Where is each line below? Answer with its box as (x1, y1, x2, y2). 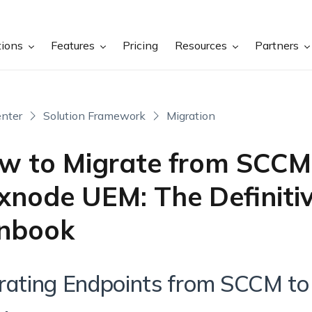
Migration (166, 109, 215, 123)
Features (51, 38, 98, 52)
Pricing (123, 38, 159, 52)
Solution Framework (42, 109, 146, 123)
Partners (255, 38, 302, 52)
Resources (175, 38, 231, 52)
